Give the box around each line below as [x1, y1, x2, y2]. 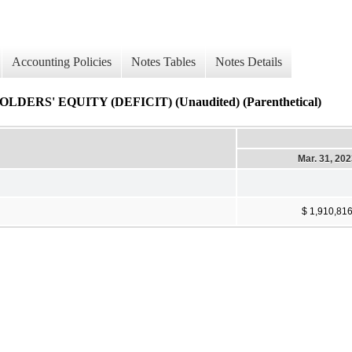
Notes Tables [131, 55, 196, 69]
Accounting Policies [12, 55, 112, 69]
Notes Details [215, 55, 282, 69]
